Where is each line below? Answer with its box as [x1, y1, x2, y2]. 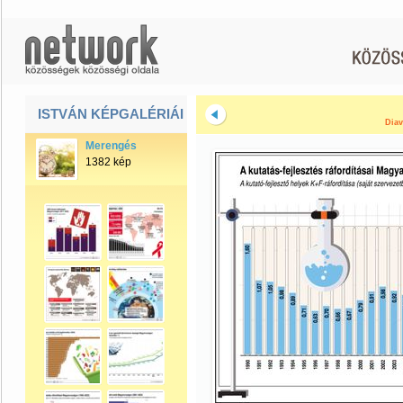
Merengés [85, 139, 137, 152]
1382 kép [85, 156, 131, 168]
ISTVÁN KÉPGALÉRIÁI [38, 106, 184, 121]
